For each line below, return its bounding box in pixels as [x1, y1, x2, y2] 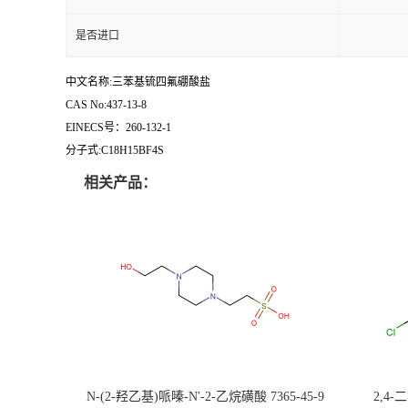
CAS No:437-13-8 [66, 98, 147, 111]
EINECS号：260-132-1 [66, 121, 171, 134]
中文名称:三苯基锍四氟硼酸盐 [66, 76, 210, 88]
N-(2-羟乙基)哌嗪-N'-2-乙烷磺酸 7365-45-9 [86, 390, 324, 403]
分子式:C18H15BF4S [66, 144, 164, 157]
